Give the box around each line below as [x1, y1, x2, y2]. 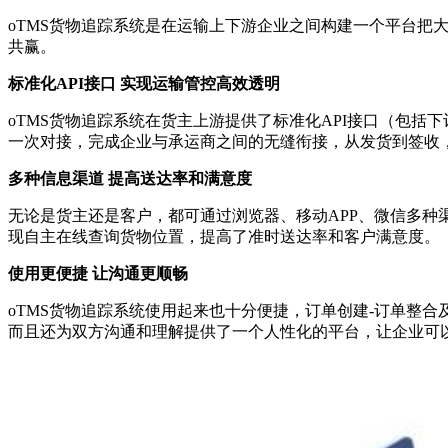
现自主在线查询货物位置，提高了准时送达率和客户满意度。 [8, 227, 440, 245]
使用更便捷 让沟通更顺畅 [8, 264, 188, 282]
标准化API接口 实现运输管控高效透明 [8, 74, 280, 92]
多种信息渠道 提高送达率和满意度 [8, 169, 252, 187]
